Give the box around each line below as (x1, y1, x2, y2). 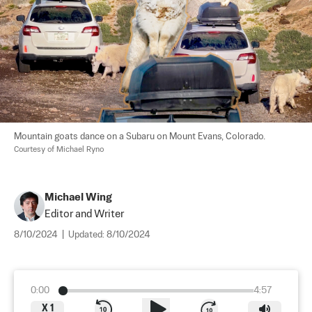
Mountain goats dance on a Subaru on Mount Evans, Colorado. (14, 132, 267, 141)
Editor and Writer (45, 208, 124, 219)
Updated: (68, 230, 107, 240)
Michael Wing (45, 192, 112, 203)
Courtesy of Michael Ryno (14, 145, 104, 154)
